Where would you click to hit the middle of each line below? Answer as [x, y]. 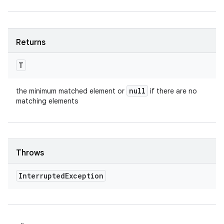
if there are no [172, 91]
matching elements [47, 101]
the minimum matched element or [71, 91]
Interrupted [42, 176]
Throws [30, 153]
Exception [84, 176]
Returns [31, 42]
